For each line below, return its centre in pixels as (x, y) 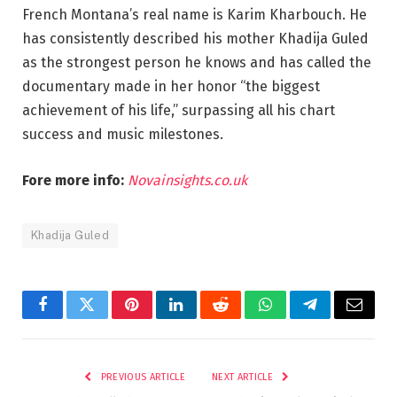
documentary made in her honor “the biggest (171, 87)
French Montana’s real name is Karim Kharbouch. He (195, 15)
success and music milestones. (123, 135)
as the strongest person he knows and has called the (197, 63)
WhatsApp (298, 318)
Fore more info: (75, 180)
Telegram (339, 318)
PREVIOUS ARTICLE (141, 377)
